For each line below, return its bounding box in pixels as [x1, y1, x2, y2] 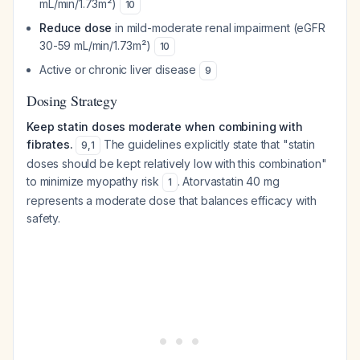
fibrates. [27, 137, 73, 151]
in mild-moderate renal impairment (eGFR [112, 21, 325, 35]
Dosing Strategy [27, 91, 117, 110]
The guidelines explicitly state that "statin [100, 137, 315, 151]
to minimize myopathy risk [27, 174, 162, 188]
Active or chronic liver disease [39, 63, 199, 76]
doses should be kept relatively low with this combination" [27, 157, 327, 170]
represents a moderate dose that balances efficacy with [27, 194, 317, 207]
